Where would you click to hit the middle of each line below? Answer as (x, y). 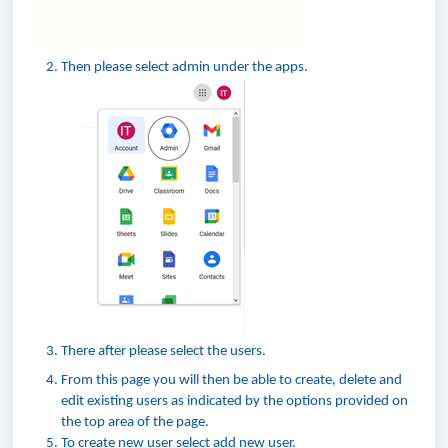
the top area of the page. (135, 422)
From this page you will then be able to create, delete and (231, 380)
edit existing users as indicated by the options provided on (234, 401)
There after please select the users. (163, 351)
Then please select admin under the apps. (184, 67)
